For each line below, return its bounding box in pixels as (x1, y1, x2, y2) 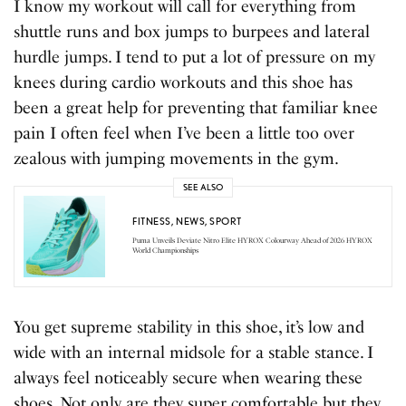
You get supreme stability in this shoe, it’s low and (14, 316, 365, 337)
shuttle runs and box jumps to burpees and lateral (14, 21, 371, 42)
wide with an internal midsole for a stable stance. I (14, 342, 374, 362)
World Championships (132, 246, 198, 256)
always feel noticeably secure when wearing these (14, 367, 363, 388)
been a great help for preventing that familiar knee (14, 97, 379, 118)
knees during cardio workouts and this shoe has (14, 72, 353, 92)
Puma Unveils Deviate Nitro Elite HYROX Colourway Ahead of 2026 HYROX (132, 236, 372, 246)
